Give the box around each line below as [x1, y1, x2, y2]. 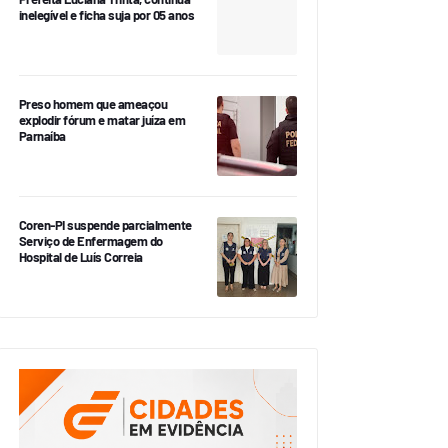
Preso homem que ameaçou [18, 96, 167, 112]
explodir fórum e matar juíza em [18, 112, 185, 128]
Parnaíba [18, 128, 66, 144]
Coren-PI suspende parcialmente [18, 217, 192, 233]
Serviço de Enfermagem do [18, 233, 163, 249]
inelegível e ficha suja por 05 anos [18, 7, 194, 23]
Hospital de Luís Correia [18, 249, 143, 265]
